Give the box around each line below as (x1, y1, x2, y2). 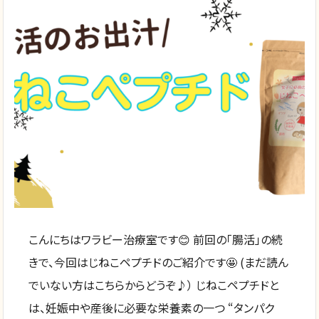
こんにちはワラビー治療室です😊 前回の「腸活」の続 (28, 230, 283, 248)
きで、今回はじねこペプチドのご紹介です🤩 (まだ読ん (28, 253, 289, 271)
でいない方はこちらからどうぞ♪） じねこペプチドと (28, 276, 280, 293)
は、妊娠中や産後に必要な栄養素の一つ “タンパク (28, 298, 275, 316)
